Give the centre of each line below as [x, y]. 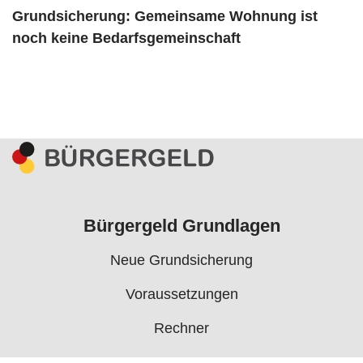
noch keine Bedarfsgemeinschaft [126, 38]
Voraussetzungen [181, 294]
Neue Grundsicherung [181, 260]
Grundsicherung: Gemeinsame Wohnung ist [165, 17]
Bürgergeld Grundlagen [181, 225]
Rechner [181, 328]
